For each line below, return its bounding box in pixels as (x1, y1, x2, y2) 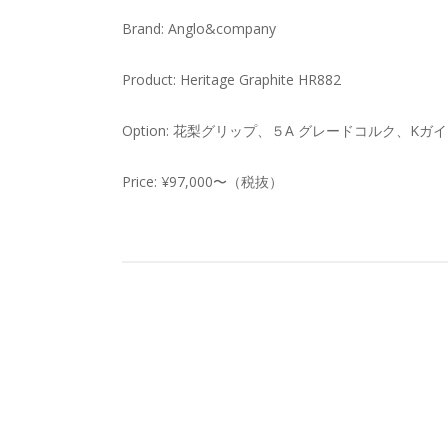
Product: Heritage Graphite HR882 (122, 70, 341, 89)
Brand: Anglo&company (122, 19, 276, 38)
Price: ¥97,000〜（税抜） (122, 172, 283, 191)
